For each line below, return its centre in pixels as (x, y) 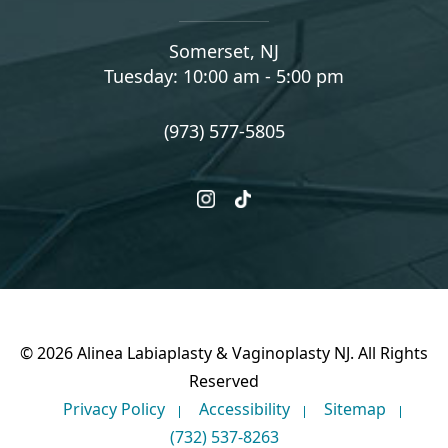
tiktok (267, 222)
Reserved (224, 381)
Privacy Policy (113, 409)
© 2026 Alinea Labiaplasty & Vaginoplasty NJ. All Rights (224, 353)
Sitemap (354, 409)
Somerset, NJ (224, 51)
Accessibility (244, 409)
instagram (248, 222)
